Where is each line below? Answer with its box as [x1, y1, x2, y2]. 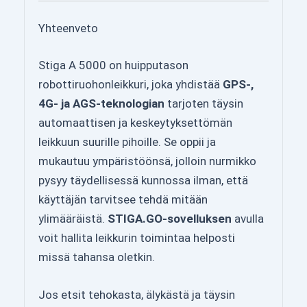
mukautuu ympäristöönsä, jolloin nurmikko [38, 153, 256, 168]
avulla [232, 211, 264, 225]
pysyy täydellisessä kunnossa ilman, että [38, 173, 248, 187]
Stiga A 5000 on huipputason [38, 58, 188, 72]
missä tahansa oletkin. [38, 249, 155, 264]
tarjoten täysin [164, 96, 243, 110]
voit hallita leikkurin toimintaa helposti [38, 230, 235, 245]
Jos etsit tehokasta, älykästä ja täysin [38, 287, 235, 302]
